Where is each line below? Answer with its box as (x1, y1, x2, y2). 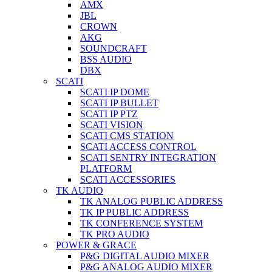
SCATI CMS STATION (80, 131, 174, 141)
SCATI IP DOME (80, 87, 149, 97)
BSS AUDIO (80, 54, 132, 64)
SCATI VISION (80, 120, 143, 130)
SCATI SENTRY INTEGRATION (80, 152, 216, 163)
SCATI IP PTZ (80, 109, 138, 119)
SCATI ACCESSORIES (80, 174, 175, 185)
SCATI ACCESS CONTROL (80, 141, 197, 152)
